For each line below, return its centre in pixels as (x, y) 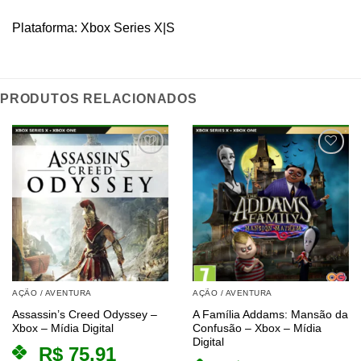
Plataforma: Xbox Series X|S (93, 28)
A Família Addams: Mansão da (270, 314)
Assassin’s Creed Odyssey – (85, 314)
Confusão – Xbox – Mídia (257, 328)
